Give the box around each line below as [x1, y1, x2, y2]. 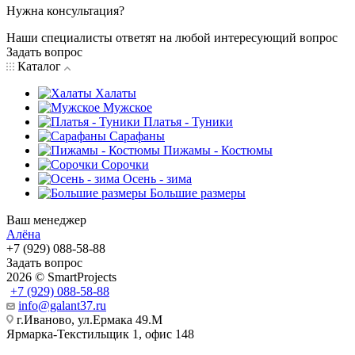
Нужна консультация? [6, 3, 124, 17]
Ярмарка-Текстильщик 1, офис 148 [6, 326, 194, 341]
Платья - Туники [143, 114, 233, 128]
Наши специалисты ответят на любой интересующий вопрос [6, 30, 338, 44]
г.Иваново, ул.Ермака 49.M [13, 312, 162, 326]
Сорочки [101, 157, 149, 171]
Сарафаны [109, 128, 165, 143]
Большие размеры [150, 185, 246, 200]
